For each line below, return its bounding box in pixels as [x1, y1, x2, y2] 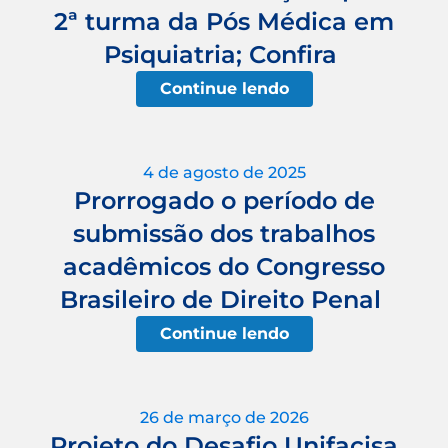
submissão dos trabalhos [73, 218, 375, 248]
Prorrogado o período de [73, 185, 375, 215]
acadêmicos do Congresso [63, 251, 385, 281]
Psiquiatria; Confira [104, 39, 344, 69]
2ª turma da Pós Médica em [54, 6, 394, 36]
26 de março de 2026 [139, 407, 309, 427]
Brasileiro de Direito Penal [60, 284, 388, 314]
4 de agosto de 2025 [142, 162, 306, 182]
